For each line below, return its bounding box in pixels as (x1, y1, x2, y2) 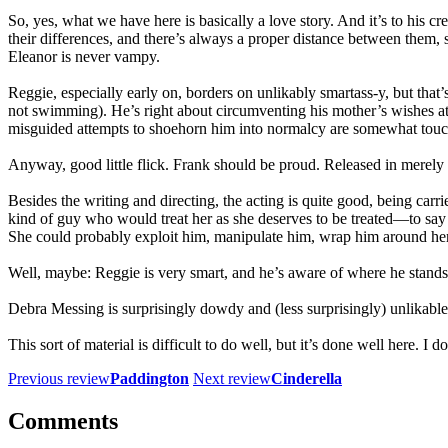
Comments (8, 407, 118, 434)
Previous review (8, 369, 110, 387)
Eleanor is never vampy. (8, 47, 160, 65)
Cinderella (271, 369, 342, 387)
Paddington (110, 369, 189, 387)
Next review (193, 369, 271, 387)
